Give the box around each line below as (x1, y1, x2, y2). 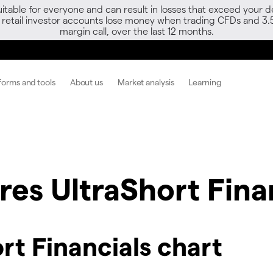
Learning (188, 76, 221, 87)
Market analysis (117, 76, 174, 87)
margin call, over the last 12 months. (59, 25, 214, 37)
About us (69, 76, 103, 87)
